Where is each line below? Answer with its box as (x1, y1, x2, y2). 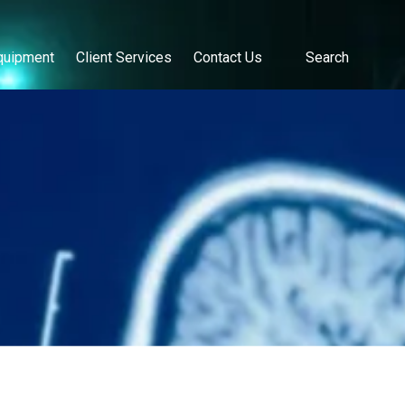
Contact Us (193, 48, 262, 66)
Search (302, 48, 349, 66)
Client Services (76, 48, 172, 66)
